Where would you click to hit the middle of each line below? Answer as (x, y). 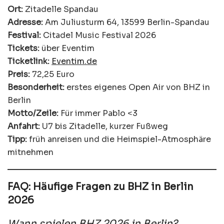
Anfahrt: (24, 126)
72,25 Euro (52, 74)
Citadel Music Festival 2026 (98, 35)
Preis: (19, 74)
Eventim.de (74, 61)
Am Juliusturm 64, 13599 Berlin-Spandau (126, 22)
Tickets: (23, 48)
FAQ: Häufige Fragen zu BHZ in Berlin (100, 187)
